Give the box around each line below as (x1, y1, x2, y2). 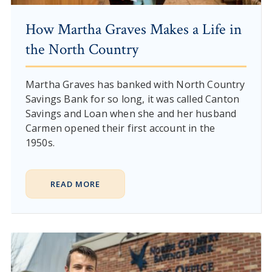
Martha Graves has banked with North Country (25, 78, 245, 92)
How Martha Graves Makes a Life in (25, 19, 242, 40)
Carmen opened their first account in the (25, 121, 216, 135)
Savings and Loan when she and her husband (25, 107, 237, 121)
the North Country (25, 39, 138, 60)
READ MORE (50, 178, 100, 190)
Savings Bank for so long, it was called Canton (25, 92, 240, 106)
